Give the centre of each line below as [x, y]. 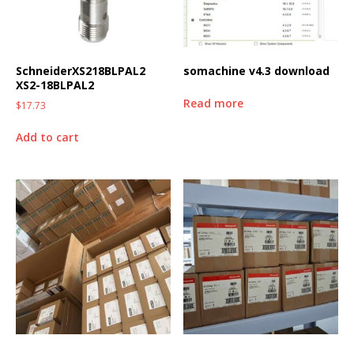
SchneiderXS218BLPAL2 [81, 71]
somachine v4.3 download [257, 71]
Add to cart [47, 137]
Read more [214, 104]
